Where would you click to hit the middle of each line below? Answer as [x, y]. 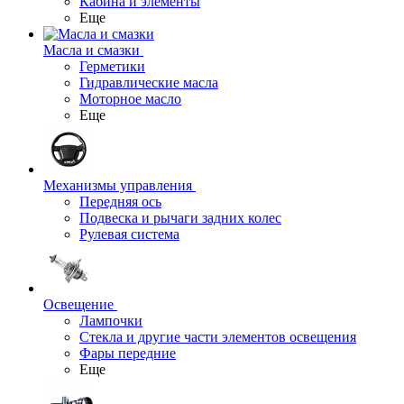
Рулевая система [129, 234]
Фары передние [128, 353]
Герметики [112, 66]
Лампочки [111, 321]
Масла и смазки [92, 50]
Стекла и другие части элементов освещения [218, 337]
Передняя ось [120, 202]
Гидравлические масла [149, 83]
